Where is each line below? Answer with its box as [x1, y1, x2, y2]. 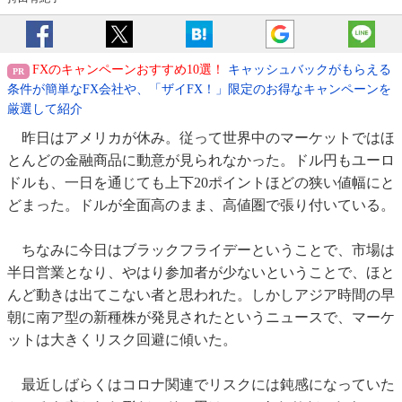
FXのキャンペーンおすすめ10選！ [32, 63, 224, 77]
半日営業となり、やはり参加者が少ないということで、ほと [7, 265, 395, 281]
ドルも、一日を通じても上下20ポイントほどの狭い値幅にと [7, 175, 395, 191]
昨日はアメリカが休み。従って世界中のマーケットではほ [7, 130, 395, 146]
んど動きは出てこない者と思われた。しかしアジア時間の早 [7, 287, 395, 303]
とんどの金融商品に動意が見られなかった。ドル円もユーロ [7, 153, 395, 169]
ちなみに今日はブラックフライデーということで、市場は [7, 242, 395, 258]
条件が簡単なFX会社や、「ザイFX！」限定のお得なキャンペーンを [7, 83, 391, 97]
